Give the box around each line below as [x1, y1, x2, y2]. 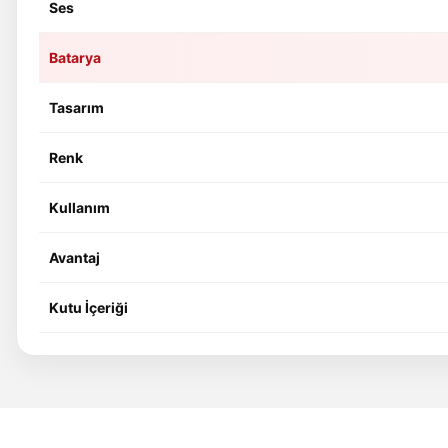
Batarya [49, 49, 101, 66]
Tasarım [49, 99, 104, 116]
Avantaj [49, 249, 100, 266]
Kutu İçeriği [49, 299, 128, 316]
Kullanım [49, 199, 110, 216]
